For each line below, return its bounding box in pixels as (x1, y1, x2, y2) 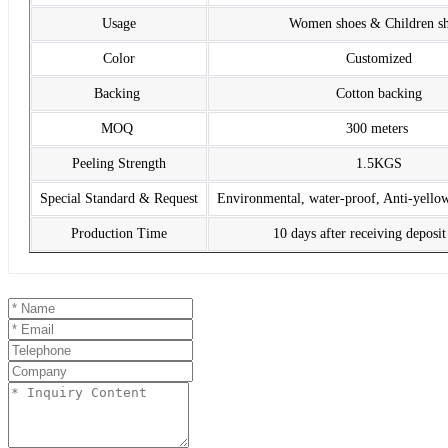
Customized (345, 51, 412, 67)
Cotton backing (335, 86, 422, 102)
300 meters (345, 121, 412, 137)
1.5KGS (355, 156, 402, 172)
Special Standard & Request (40, 191, 198, 207)
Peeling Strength (72, 156, 166, 172)
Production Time (71, 226, 167, 242)
